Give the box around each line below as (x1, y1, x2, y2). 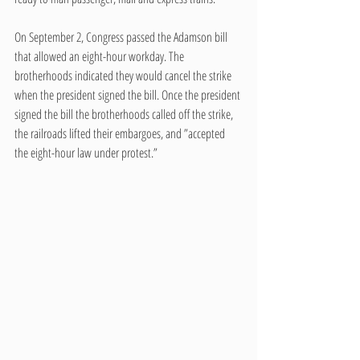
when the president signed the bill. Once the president (14, 85, 243, 104)
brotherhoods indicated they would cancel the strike (14, 66, 234, 84)
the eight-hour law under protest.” (14, 143, 157, 162)
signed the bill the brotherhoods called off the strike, (14, 104, 235, 123)
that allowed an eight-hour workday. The (14, 47, 186, 65)
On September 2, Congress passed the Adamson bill (14, 27, 230, 46)
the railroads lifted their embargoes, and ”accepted (14, 124, 227, 142)
